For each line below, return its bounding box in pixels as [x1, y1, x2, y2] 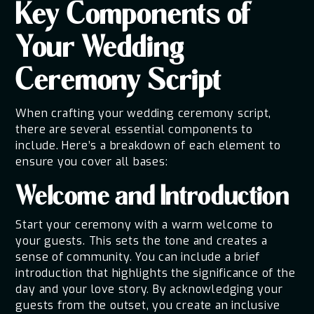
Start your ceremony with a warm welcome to [15, 217, 273, 232]
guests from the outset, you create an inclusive [15, 297, 280, 313]
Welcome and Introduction [15, 182, 289, 215]
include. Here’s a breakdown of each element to [15, 138, 281, 153]
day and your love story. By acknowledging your [15, 281, 283, 296]
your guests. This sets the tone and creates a [15, 233, 268, 248]
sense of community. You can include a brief [15, 249, 261, 264]
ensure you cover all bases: [15, 154, 168, 170]
